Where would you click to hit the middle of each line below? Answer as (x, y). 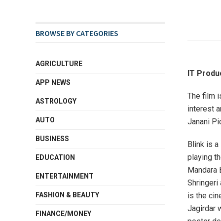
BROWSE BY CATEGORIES (77, 33)
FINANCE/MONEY (63, 214)
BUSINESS (52, 139)
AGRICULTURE (59, 64)
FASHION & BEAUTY (67, 195)
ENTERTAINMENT (65, 176)
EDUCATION (55, 157)
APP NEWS (53, 82)
